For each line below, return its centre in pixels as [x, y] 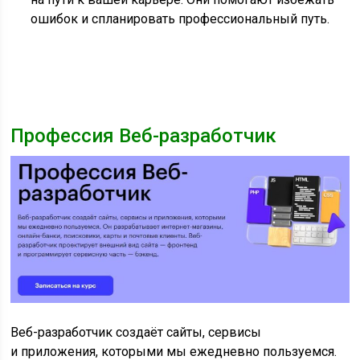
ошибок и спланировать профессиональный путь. [180, 19]
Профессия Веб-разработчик [144, 136]
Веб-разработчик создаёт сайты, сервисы [136, 332]
